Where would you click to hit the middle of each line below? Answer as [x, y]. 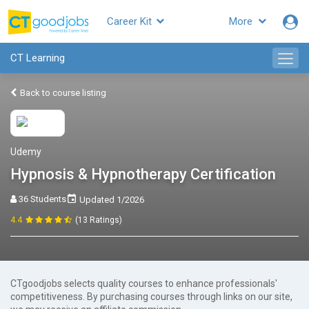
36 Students [41, 199]
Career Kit [131, 21]
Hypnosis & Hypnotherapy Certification [143, 174]
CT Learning [38, 58]
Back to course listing [62, 93]
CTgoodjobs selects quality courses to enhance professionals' [144, 283]
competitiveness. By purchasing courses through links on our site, [151, 297]
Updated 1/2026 [111, 200]
